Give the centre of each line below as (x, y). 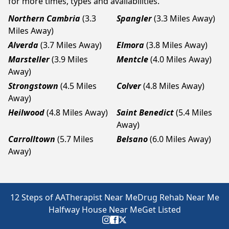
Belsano (132, 139)
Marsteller (29, 59)
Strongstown (33, 86)
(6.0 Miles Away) (180, 139)
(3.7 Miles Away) (71, 45)
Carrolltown (32, 139)
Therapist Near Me (101, 197)
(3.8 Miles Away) (177, 45)
